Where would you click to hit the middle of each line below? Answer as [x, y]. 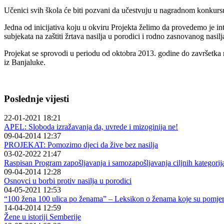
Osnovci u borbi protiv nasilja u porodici [68, 181]
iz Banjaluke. [25, 62]
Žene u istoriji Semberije [42, 217]
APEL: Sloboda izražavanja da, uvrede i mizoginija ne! [91, 127]
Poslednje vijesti [36, 98]
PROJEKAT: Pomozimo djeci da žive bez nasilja [81, 145]
